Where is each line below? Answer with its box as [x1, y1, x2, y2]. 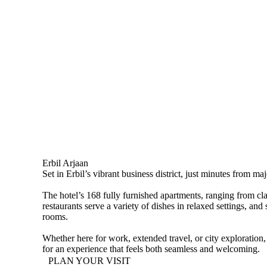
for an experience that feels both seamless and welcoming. [42, 244, 260, 254]
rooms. [42, 212, 69, 222]
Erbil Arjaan [42, 158, 89, 168]
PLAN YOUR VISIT [48, 256, 131, 266]
